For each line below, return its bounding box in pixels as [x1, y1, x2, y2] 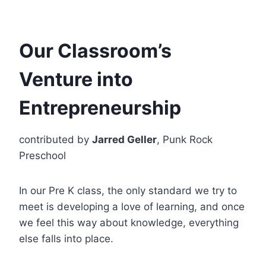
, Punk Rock [157, 133, 213, 145]
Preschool [19, 149, 66, 161]
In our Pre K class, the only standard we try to [19, 184, 237, 197]
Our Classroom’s [19, 39, 172, 62]
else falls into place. [19, 232, 113, 245]
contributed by [19, 133, 92, 145]
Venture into [19, 67, 133, 91]
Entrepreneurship [19, 96, 181, 119]
